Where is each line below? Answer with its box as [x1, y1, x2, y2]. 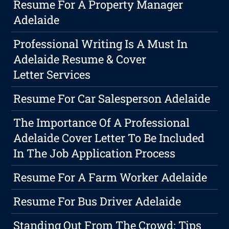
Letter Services [13, 67, 91, 82]
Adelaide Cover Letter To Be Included [13, 130, 205, 146]
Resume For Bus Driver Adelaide [13, 194, 181, 209]
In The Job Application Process [13, 146, 176, 161]
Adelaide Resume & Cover [13, 52, 147, 67]
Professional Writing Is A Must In [13, 36, 188, 52]
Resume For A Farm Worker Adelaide [13, 170, 208, 185]
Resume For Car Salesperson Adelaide [13, 91, 211, 106]
